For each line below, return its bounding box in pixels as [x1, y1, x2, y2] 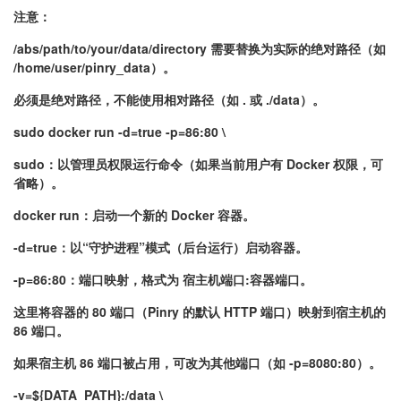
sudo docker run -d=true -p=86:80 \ [13, 123, 226, 141]
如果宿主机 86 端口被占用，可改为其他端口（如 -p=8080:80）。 [13, 354, 381, 371]
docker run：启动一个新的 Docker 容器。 [13, 206, 255, 224]
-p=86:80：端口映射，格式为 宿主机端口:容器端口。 [13, 270, 312, 288]
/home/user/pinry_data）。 [13, 58, 175, 76]
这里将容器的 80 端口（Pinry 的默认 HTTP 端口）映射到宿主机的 [13, 303, 386, 320]
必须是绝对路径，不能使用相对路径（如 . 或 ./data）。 [13, 90, 325, 108]
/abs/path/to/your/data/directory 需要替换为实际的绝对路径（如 [13, 39, 386, 57]
